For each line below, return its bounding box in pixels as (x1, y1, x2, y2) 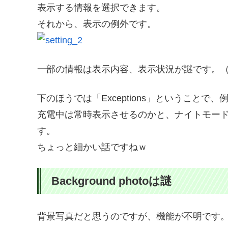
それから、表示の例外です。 (37, 18, 156, 29)
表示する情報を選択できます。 (37, 2, 165, 13)
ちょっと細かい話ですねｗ (37, 142, 147, 153)
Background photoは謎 (51, 175, 172, 188)
